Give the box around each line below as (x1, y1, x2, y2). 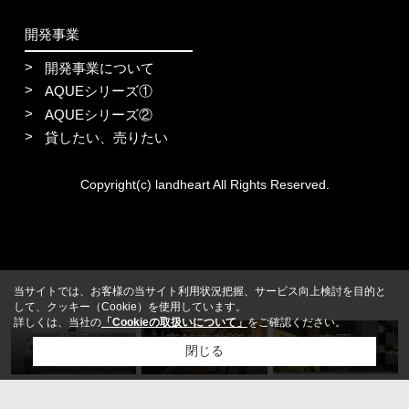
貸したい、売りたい (45, 130, 169, 146)
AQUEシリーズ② (45, 106, 153, 122)
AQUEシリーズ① (45, 83, 153, 100)
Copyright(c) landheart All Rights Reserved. (79, 176, 330, 192)
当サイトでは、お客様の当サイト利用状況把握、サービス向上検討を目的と (14, 285, 386, 298)
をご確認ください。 (247, 316, 346, 329)
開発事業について (45, 59, 155, 76)
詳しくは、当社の (14, 316, 101, 329)
